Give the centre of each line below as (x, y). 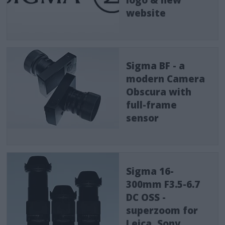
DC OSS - (146, 197)
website (146, 13)
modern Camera (166, 79)
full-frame (152, 105)
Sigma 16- (150, 171)
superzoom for (162, 210)
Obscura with (159, 92)
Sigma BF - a (156, 66)
